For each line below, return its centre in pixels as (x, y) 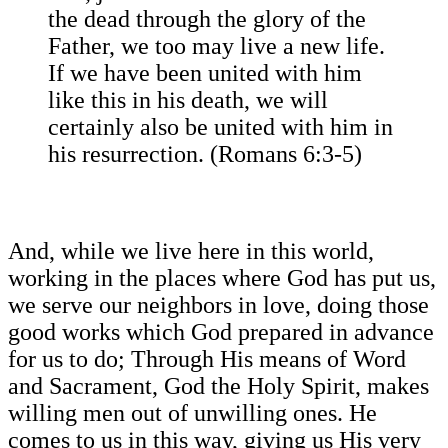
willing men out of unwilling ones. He (192, 413)
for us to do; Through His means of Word (207, 359)
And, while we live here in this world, (191, 251)
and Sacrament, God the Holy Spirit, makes (218, 386)
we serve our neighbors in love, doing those (218, 305)
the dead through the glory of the (207, 19)
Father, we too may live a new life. (216, 46)
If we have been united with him (205, 73)
